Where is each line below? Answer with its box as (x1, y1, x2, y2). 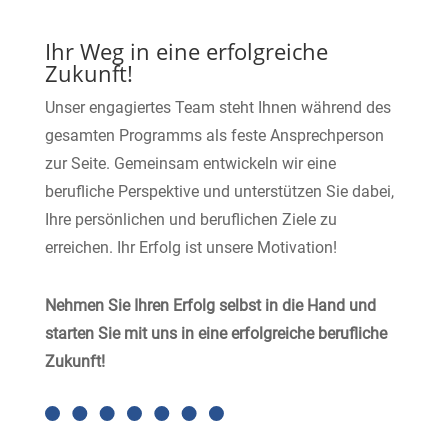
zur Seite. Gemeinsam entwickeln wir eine (44, 154, 336, 173)
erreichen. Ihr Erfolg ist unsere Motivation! (44, 238, 337, 257)
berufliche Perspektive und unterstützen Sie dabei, (44, 182, 394, 201)
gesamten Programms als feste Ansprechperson (44, 126, 384, 145)
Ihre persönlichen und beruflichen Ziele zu (44, 210, 337, 229)
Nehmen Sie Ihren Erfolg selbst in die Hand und (44, 296, 376, 315)
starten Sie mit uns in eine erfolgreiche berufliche (44, 324, 387, 343)
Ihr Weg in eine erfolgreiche (44, 36, 328, 66)
